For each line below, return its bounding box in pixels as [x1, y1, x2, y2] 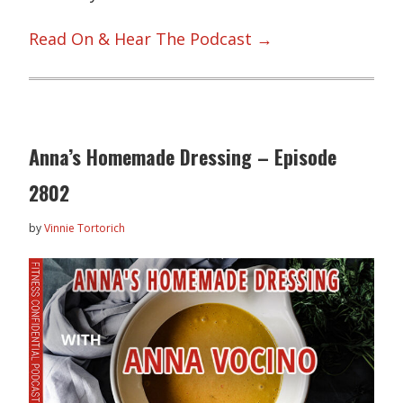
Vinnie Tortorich [44, 219, 126, 236]
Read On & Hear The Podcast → [29, 28, 273, 50]
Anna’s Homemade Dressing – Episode [29, 141, 337, 171]
